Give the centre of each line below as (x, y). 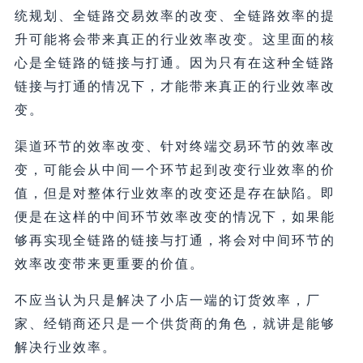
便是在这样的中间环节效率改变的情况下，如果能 (175, 217)
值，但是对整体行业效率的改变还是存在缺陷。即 (175, 194)
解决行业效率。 (65, 348)
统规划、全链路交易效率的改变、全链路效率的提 (175, 16)
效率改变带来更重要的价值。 (109, 264)
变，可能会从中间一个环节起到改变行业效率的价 (175, 170)
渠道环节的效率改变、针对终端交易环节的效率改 (175, 147)
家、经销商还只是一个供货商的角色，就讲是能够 (175, 324)
